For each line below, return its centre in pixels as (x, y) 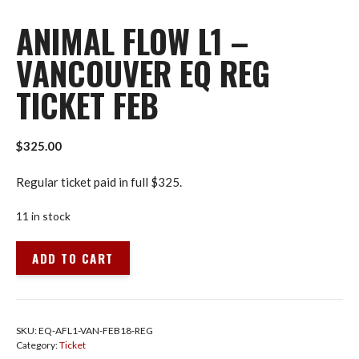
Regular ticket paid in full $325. (99, 182)
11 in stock (43, 216)
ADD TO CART (73, 258)
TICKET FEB (87, 105)
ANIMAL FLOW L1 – (132, 41)
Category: (38, 345)
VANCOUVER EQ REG (143, 73)
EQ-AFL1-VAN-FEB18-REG (96, 330)
